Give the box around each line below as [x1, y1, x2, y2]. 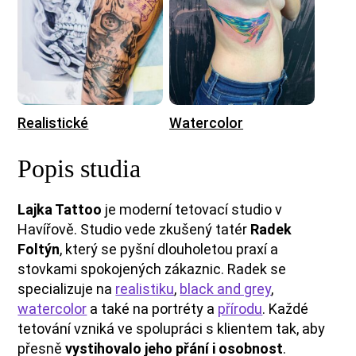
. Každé [262, 300, 309, 318]
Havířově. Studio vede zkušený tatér [17, 221, 248, 238]
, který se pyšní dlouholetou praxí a [60, 241, 279, 258]
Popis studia [17, 154, 141, 184]
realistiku [115, 281, 175, 298]
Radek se [227, 261, 287, 278]
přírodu [218, 300, 263, 318]
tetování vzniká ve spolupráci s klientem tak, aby [17, 320, 326, 338]
